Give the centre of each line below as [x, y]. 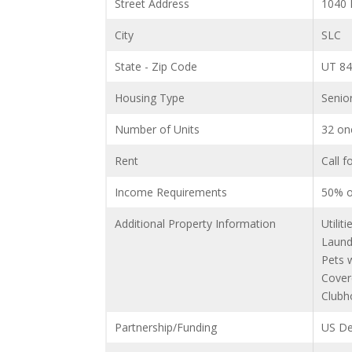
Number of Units [158, 130]
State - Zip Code [156, 67]
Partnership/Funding [166, 328]
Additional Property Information [196, 224]
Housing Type [150, 98]
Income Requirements [171, 192]
